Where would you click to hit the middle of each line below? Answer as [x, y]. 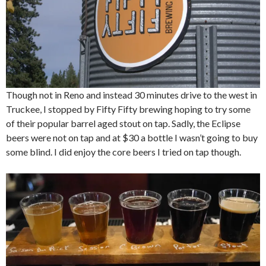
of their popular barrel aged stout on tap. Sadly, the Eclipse [123, 123]
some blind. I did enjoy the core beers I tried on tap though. [123, 151]
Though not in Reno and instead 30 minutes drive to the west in [132, 94]
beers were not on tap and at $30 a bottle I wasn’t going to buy [132, 137]
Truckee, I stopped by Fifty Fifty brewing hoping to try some [128, 109]
